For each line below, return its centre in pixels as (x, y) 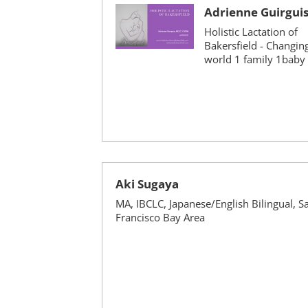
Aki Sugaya (147, 184)
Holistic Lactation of (251, 32)
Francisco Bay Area (160, 217)
